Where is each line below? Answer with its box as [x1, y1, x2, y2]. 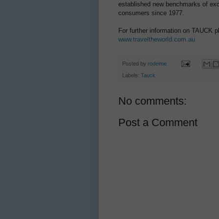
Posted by [122, 60, 148, 66]
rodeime [148, 60, 167, 66]
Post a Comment [118, 116, 197, 129]
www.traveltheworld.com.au [118, 36, 195, 44]
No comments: [118, 94, 187, 107]
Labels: [122, 72, 141, 78]
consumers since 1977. [118, 9, 184, 17]
